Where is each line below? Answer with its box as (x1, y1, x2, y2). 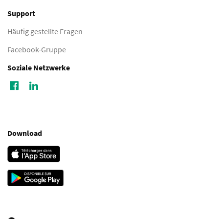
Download (7, 128, 42, 138)
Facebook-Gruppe (7, 44, 66, 54)
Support (7, 8, 35, 18)
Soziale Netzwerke (7, 63, 70, 72)
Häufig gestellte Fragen (7, 26, 83, 36)
